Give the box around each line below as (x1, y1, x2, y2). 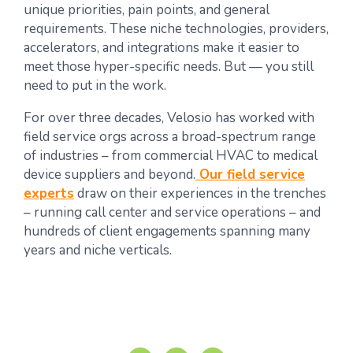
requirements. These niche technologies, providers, (24, 20, 329, 38)
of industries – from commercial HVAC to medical (24, 147, 318, 165)
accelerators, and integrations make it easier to (24, 39, 299, 57)
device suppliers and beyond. (24, 165, 195, 184)
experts (24, 184, 74, 203)
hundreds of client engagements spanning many (24, 222, 310, 240)
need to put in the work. (24, 76, 166, 95)
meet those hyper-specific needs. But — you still (24, 58, 314, 76)
